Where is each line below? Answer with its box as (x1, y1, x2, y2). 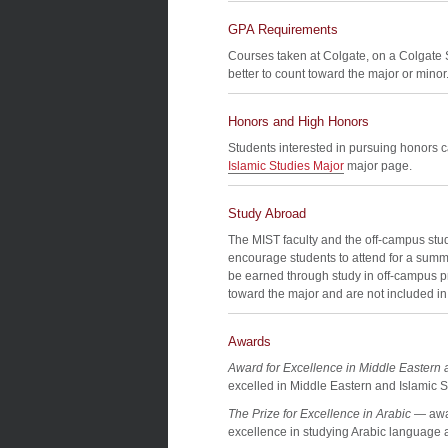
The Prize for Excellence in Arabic (228, 407, 411, 421)
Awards (228, 334, 271, 349)
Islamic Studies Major (228, 159, 344, 173)
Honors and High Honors (228, 114, 369, 129)
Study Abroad (228, 206, 306, 221)
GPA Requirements (228, 22, 338, 37)
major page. (344, 159, 412, 173)
